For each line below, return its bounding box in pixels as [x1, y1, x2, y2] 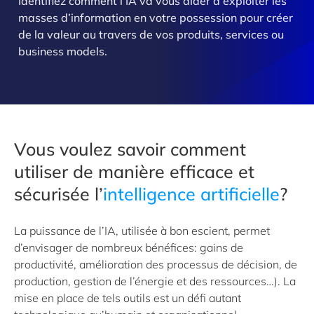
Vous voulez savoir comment [14, 138, 246, 160]
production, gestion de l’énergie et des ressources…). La [14, 274, 296, 288]
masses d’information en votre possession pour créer [18, 11, 293, 25]
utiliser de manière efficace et [14, 161, 254, 182]
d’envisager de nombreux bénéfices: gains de [14, 240, 243, 254]
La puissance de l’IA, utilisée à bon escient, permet [14, 224, 270, 238]
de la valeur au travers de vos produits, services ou [18, 27, 284, 41]
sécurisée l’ [14, 183, 103, 205]
